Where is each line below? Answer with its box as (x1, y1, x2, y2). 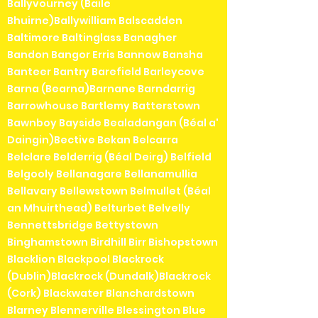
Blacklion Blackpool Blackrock (7, 251, 164, 266)
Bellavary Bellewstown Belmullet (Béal (7, 183, 211, 198)
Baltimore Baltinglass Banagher (7, 30, 177, 45)
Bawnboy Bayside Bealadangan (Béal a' (7, 115, 219, 130)
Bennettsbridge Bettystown (7, 217, 158, 232)
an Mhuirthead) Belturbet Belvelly (7, 200, 190, 215)
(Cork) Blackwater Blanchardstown (7, 285, 194, 300)
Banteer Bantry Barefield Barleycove (7, 64, 204, 79)
